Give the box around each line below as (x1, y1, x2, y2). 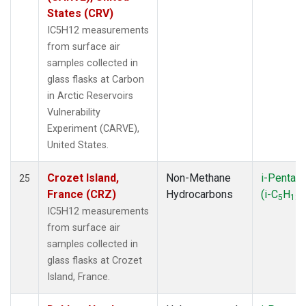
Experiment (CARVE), (47, 122, 139, 135)
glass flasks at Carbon (47, 73, 144, 85)
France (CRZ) (47, 187, 116, 201)
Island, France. (47, 270, 110, 283)
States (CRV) (47, 6, 113, 20)
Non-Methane (166, 171, 231, 184)
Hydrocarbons (166, 187, 233, 201)
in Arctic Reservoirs (47, 89, 133, 102)
